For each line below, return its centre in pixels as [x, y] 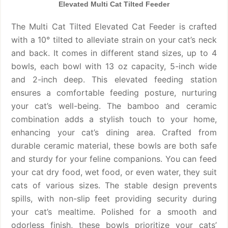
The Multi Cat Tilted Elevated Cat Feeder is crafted [114, 26]
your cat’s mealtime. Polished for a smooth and [114, 211]
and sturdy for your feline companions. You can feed [114, 159]
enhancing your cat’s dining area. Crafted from [114, 132]
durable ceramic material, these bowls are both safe [114, 145]
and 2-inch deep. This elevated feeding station [114, 79]
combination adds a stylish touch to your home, [114, 119]
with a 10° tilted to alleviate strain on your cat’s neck [114, 39]
